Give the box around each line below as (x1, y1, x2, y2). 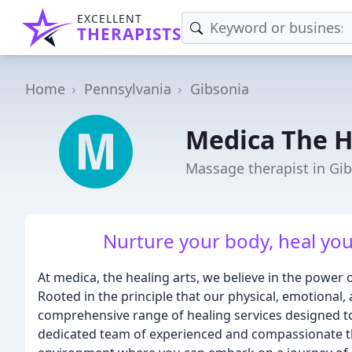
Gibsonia (190, 79, 249, 98)
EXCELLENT (77, 11, 142, 26)
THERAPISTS (77, 23, 181, 45)
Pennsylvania (84, 79, 171, 98)
